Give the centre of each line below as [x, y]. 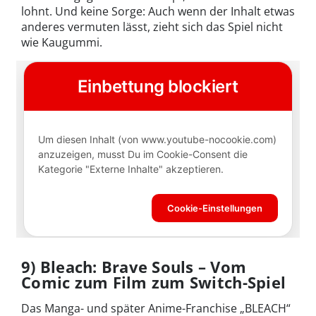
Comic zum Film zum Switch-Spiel [154, 282]
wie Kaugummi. [62, 42]
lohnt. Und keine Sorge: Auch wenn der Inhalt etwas [158, 11]
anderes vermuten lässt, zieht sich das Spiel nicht [152, 26]
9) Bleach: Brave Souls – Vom [134, 266]
